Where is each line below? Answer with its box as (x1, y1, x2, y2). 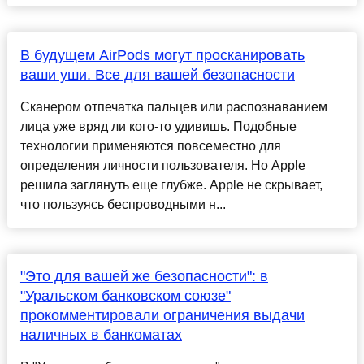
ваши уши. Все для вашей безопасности (19, 67, 295, 84)
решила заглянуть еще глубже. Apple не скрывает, (19, 178, 323, 193)
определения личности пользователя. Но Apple (19, 158, 305, 173)
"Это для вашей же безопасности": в (19, 268, 268, 285)
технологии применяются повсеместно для (19, 139, 281, 154)
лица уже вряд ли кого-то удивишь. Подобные (19, 119, 297, 134)
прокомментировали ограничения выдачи (19, 307, 305, 324)
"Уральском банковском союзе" (19, 288, 231, 305)
